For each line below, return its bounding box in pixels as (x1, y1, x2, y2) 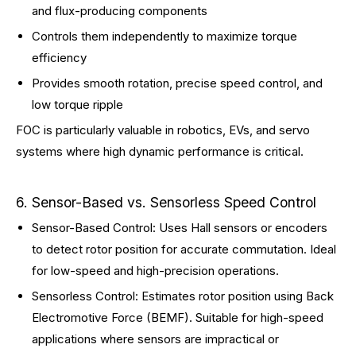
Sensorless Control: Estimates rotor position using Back (32, 288, 334, 304)
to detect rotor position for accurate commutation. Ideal (32, 242, 336, 257)
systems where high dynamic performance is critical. (16, 144, 304, 159)
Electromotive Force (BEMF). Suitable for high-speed (32, 310, 323, 325)
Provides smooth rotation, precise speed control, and (32, 75, 323, 91)
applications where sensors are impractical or (32, 331, 279, 346)
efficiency (32, 50, 87, 65)
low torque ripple (32, 97, 123, 112)
